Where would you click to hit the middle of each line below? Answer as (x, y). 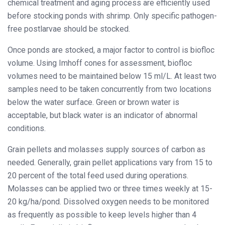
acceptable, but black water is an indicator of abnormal (102, 116)
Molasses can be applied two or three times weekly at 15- (110, 189)
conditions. (27, 129)
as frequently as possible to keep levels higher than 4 (102, 215)
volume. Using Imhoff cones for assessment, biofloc (100, 63)
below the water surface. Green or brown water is (93, 102)
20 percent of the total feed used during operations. (98, 176)
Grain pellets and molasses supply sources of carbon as (106, 150)
